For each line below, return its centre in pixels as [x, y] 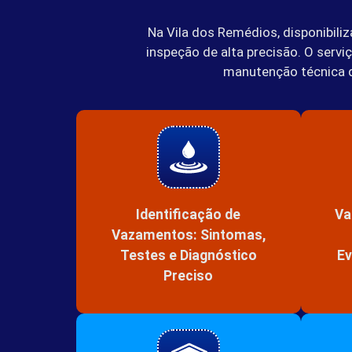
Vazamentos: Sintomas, [188, 235]
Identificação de [189, 214]
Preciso [189, 275]
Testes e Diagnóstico [188, 255]
